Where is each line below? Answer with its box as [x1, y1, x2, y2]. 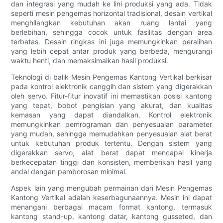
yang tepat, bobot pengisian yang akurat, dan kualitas [11, 101, 212, 110]
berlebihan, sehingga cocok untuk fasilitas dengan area [11, 28, 212, 37]
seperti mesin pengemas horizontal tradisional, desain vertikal [11, 9, 212, 18]
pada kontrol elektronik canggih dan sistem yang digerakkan [11, 82, 212, 91]
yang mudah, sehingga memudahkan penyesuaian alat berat [11, 129, 212, 138]
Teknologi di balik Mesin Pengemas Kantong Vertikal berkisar [11, 73, 212, 82]
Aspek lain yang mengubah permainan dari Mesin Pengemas [11, 184, 212, 193]
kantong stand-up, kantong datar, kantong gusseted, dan [11, 212, 212, 221]
